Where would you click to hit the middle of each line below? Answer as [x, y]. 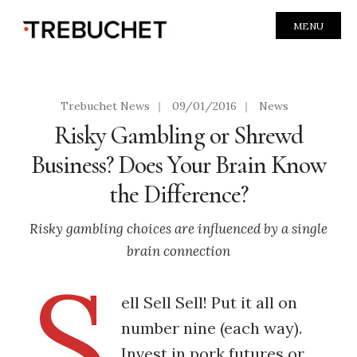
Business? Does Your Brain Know [178, 165]
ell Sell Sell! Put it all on [209, 302]
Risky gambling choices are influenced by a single [178, 228]
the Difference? [178, 194]
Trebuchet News [105, 106]
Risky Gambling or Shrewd [178, 135]
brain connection [178, 251]
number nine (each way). [211, 328]
